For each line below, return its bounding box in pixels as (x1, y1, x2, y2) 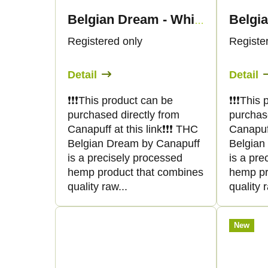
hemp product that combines (68, 166, 203, 178)
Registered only (68, 35, 142, 47)
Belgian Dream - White (194, 15, 204, 26)
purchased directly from (68, 108, 179, 121)
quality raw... (68, 180, 127, 193)
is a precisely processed (68, 151, 182, 164)
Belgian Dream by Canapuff (68, 137, 200, 150)
